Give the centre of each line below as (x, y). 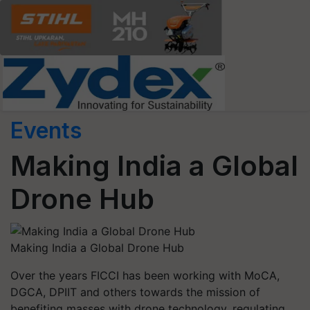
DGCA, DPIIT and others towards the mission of (135, 292)
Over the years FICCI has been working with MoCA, (145, 275)
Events (46, 130)
